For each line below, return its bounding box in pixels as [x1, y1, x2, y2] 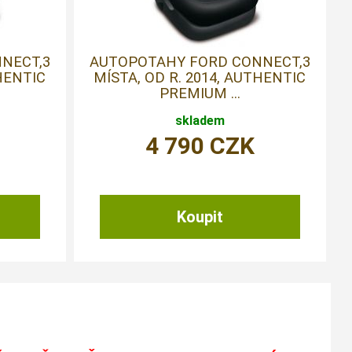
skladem [174, 112, 225, 128]
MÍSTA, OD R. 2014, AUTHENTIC [93, 68, 306, 86]
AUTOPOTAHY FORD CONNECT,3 [89, 53, 310, 70]
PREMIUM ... [159, 84, 240, 101]
